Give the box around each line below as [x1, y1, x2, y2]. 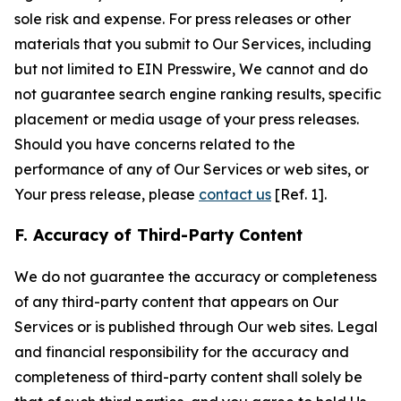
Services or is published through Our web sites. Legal [14, 318, 378, 336]
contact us [199, 185, 271, 203]
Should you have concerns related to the [14, 135, 295, 153]
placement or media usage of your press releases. [14, 110, 359, 128]
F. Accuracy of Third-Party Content [14, 225, 303, 245]
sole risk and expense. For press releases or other [14, 10, 351, 28]
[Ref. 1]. [271, 185, 327, 203]
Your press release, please [14, 185, 199, 203]
